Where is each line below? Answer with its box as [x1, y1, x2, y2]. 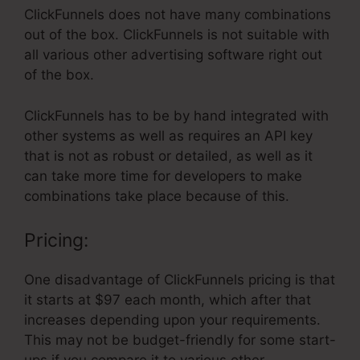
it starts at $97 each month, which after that [24, 292, 311, 309]
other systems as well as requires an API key [24, 127, 313, 144]
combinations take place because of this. [24, 187, 289, 204]
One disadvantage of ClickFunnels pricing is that [24, 272, 335, 288]
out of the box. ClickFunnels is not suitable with [24, 27, 329, 43]
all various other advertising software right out [24, 47, 322, 63]
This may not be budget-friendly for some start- [24, 332, 336, 349]
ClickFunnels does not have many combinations [24, 6, 331, 23]
